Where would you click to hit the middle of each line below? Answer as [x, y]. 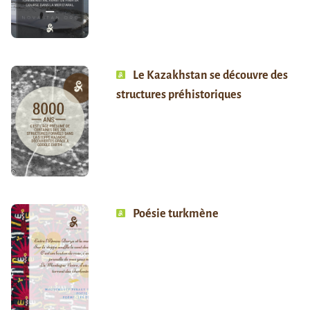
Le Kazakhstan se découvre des [210, 76]
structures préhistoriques [179, 95]
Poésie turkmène [175, 214]
